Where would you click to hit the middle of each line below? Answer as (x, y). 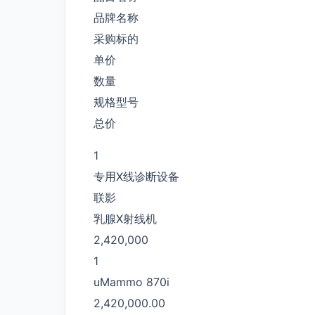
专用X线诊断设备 (136, 176)
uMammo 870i (131, 282)
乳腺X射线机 (125, 218)
